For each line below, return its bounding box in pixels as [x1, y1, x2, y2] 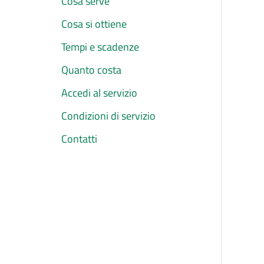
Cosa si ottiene [61, 16, 127, 32]
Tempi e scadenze [61, 39, 139, 55]
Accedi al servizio [61, 85, 137, 101]
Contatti [61, 131, 97, 147]
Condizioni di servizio [61, 108, 156, 124]
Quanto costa [61, 62, 121, 78]
